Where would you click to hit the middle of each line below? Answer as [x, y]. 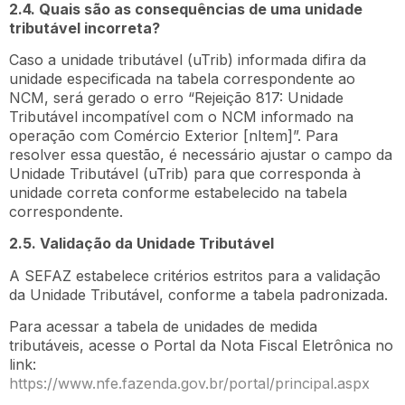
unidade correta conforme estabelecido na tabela [178, 192]
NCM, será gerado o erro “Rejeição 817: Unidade [176, 97]
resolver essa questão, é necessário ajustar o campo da [201, 154]
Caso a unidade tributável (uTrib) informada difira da [188, 59]
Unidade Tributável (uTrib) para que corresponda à [185, 173]
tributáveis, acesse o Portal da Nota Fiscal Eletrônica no [201, 346]
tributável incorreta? [85, 28]
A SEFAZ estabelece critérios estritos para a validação [195, 275]
